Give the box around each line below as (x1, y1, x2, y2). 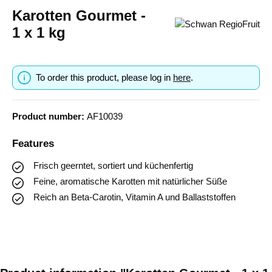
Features (12, 138, 54, 149)
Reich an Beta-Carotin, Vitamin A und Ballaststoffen (33, 192, 236, 202)
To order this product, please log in (36, 73, 173, 83)
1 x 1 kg (12, 25, 66, 41)
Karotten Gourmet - (12, 8, 146, 24)
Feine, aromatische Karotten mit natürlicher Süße (33, 177, 228, 186)
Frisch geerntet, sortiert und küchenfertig (33, 161, 194, 171)
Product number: (12, 112, 87, 121)
